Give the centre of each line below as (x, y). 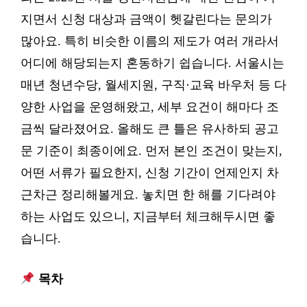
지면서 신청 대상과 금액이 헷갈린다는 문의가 (146, 19)
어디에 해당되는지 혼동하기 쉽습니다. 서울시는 (152, 63)
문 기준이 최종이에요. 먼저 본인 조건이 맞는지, (151, 151)
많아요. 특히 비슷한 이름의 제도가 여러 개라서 (150, 41)
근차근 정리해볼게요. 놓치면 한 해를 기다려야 (148, 195)
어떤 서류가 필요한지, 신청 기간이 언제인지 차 (150, 173)
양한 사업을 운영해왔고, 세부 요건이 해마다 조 (150, 107)
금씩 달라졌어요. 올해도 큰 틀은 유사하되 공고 (150, 129)
